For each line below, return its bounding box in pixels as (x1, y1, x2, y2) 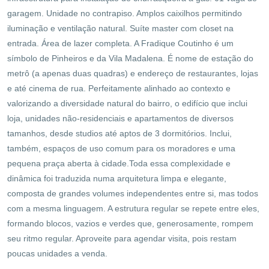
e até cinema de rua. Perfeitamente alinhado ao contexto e (7, 83, 231, 93)
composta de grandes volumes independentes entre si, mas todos (7, 188, 258, 198)
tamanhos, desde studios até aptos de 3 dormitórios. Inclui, (7, 128, 232, 138)
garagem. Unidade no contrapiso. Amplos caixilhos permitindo (7, 8, 242, 18)
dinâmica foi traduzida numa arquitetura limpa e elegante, (7, 173, 226, 183)
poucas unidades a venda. (7, 248, 107, 258)
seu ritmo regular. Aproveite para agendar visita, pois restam (7, 233, 237, 243)
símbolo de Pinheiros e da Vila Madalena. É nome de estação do (7, 53, 253, 63)
